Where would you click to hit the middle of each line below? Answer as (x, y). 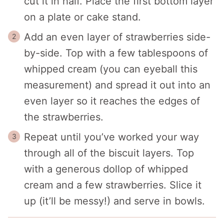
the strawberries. (64, 117)
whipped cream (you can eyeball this (111, 69)
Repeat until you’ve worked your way (111, 137)
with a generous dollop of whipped (106, 169)
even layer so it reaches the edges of (112, 101)
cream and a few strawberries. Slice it (113, 185)
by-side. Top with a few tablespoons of (116, 53)
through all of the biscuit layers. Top (109, 153)
